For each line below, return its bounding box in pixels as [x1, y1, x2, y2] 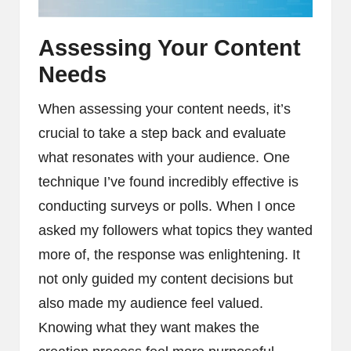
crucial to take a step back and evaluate [38, 125, 286, 141]
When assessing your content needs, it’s [38, 100, 291, 117]
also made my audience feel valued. [38, 295, 263, 311]
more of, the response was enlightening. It [38, 246, 300, 262]
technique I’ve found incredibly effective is [38, 173, 299, 190]
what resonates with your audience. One [38, 149, 290, 165]
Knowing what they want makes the [38, 319, 259, 335]
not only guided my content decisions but [38, 270, 293, 287]
